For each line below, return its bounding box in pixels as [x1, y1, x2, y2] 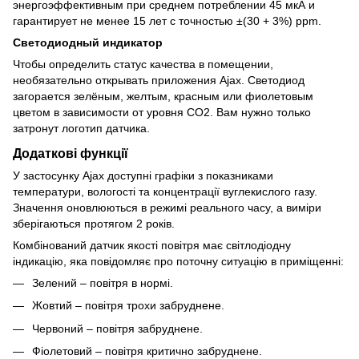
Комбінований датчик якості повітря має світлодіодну [13, 238, 291, 252]
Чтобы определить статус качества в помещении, [13, 57, 273, 71]
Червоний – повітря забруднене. [32, 321, 203, 335]
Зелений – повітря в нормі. [32, 276, 173, 289]
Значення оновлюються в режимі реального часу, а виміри [13, 200, 321, 214]
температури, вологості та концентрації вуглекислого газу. [13, 184, 317, 198]
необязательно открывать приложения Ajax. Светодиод [13, 73, 305, 87]
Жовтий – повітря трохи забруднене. [32, 299, 224, 313]
